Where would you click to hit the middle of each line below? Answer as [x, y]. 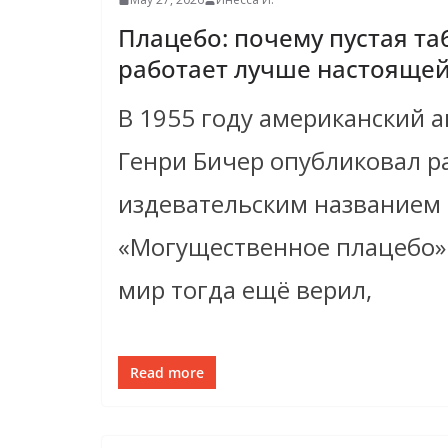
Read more [167, 373]
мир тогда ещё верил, [245, 290]
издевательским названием [279, 204]
